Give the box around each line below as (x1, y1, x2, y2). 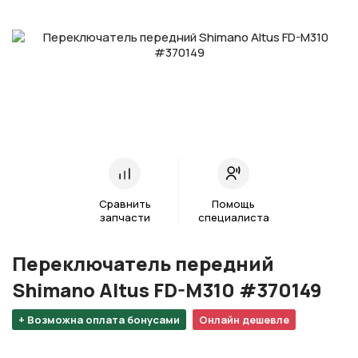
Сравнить (98, 197, 151, 212)
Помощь (212, 197, 255, 212)
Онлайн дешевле (199, 312, 289, 328)
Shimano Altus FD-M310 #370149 (12, 276, 322, 304)
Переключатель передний (12, 250, 274, 277)
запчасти (99, 210, 150, 225)
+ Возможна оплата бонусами (18, 312, 180, 328)
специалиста (197, 210, 269, 225)
